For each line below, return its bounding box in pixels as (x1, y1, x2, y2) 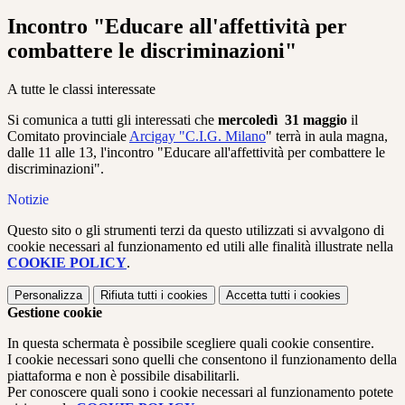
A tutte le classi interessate (7, 81, 155, 98)
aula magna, (316, 128, 388, 145)
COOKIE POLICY (7, 255, 127, 271)
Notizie (7, 192, 49, 208)
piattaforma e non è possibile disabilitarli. (7, 368, 240, 384)
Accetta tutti (226, 288, 290, 303)
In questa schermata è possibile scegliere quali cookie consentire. (7, 335, 374, 352)
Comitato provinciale (7, 128, 129, 145)
